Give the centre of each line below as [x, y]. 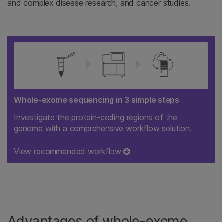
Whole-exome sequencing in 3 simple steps [97, 100]
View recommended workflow [69, 151]
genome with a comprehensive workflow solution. [103, 128]
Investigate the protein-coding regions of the [96, 117]
